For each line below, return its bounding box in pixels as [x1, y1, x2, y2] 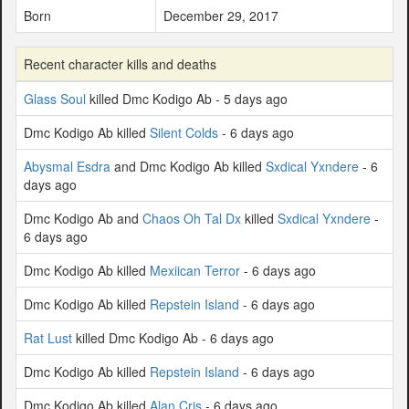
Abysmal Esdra [24, 156, 110, 175]
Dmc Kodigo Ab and [24, 208, 142, 227]
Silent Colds [150, 122, 218, 142]
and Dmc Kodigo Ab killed [110, 156, 266, 175]
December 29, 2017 [163, 5, 278, 25]
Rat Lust [24, 328, 72, 347]
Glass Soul [24, 89, 86, 108]
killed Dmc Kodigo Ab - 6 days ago [72, 328, 274, 347]
